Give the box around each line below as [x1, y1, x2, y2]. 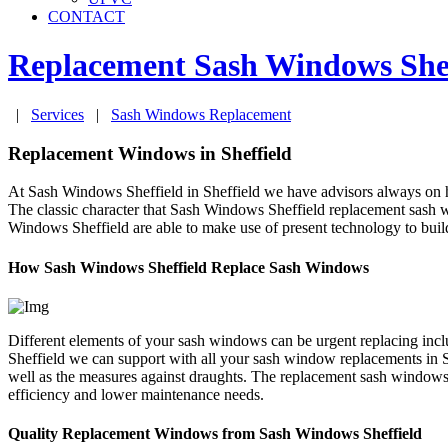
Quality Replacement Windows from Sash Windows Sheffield [8, 425, 422, 443]
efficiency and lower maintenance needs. [8, 385, 264, 403]
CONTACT [48, 8, 125, 25]
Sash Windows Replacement [111, 105, 291, 123]
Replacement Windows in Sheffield [8, 142, 292, 164]
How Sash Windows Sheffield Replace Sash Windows [8, 258, 369, 276]
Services [31, 105, 84, 123]
